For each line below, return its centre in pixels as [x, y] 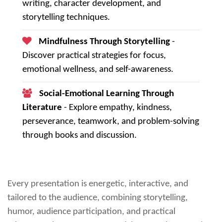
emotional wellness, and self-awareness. [98, 69]
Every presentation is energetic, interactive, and [98, 184]
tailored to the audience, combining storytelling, [98, 198]
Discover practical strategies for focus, [94, 55]
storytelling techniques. [66, 17]
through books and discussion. [80, 135]
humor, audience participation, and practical [91, 212]
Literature [42, 108]
